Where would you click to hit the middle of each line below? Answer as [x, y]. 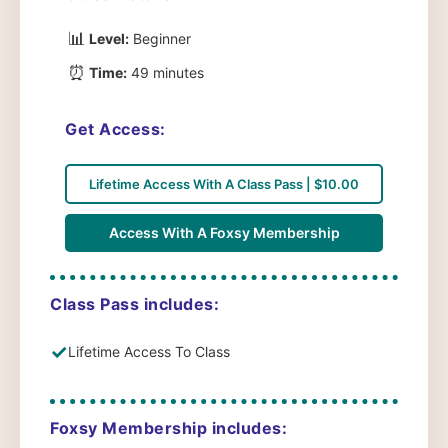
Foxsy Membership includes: [168, 427]
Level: [109, 38]
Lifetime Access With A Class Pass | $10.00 [224, 183]
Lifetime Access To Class [149, 351]
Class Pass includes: [134, 303]
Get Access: [115, 128]
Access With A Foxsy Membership [224, 232]
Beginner [160, 38]
